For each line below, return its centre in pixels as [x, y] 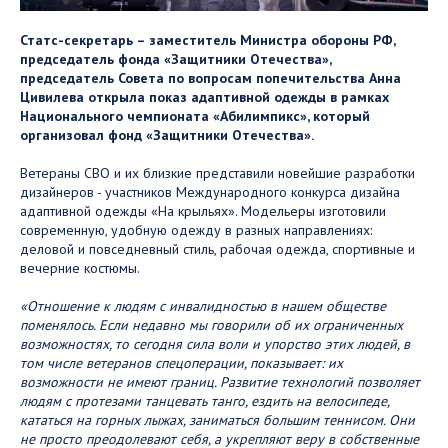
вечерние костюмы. [80, 267]
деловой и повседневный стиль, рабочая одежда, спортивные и [217, 248]
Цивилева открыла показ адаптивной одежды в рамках [204, 96]
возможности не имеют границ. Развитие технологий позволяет [220, 381]
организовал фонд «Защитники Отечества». [167, 134]
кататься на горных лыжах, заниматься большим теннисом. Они [217, 419]
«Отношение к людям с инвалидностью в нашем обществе [203, 305]
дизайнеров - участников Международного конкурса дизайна [210, 191]
